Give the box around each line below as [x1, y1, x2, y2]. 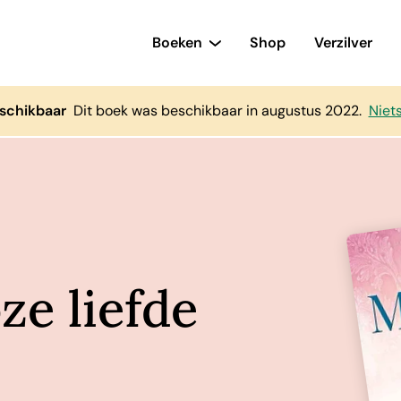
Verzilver [323, 33, 372, 52]
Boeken [161, 33, 202, 52]
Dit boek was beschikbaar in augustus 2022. [73, 101, 362, 120]
